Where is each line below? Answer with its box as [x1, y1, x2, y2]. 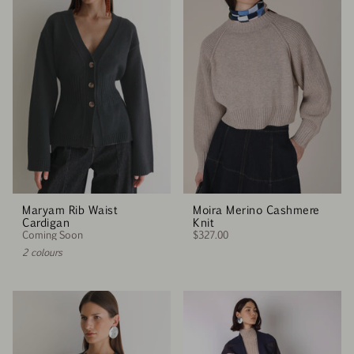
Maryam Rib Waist [22, 202, 115, 217]
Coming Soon [22, 228, 83, 242]
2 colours [22, 246, 62, 259]
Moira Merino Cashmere [193, 202, 318, 217]
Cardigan [22, 215, 70, 230]
